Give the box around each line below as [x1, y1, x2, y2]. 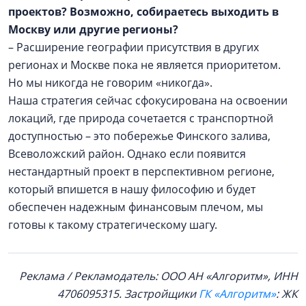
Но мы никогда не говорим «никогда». [8, 75, 215, 91]
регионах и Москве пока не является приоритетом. [8, 57, 281, 73]
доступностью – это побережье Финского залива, [8, 128, 270, 144]
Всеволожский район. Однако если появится [8, 146, 246, 162]
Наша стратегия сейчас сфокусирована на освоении [8, 93, 288, 109]
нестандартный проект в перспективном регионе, [8, 164, 275, 180]
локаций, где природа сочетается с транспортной [8, 111, 273, 126]
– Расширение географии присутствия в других [8, 40, 259, 55]
